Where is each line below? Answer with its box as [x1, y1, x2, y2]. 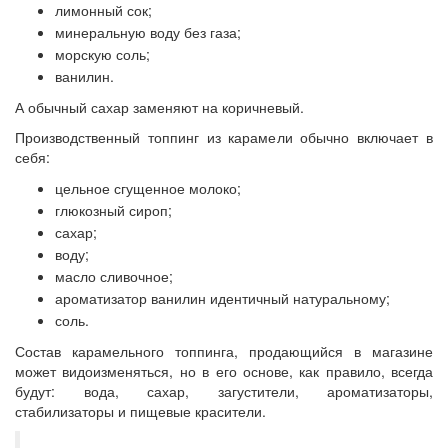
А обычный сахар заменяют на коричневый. [15, 96, 304, 117]
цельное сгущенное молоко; [55, 177, 241, 198]
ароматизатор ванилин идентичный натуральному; [55, 287, 390, 308]
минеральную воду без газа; [55, 21, 241, 42]
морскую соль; [55, 43, 150, 64]
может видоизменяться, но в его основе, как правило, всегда [15, 360, 433, 381]
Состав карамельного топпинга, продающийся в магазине [15, 340, 433, 361]
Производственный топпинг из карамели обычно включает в [15, 126, 433, 147]
